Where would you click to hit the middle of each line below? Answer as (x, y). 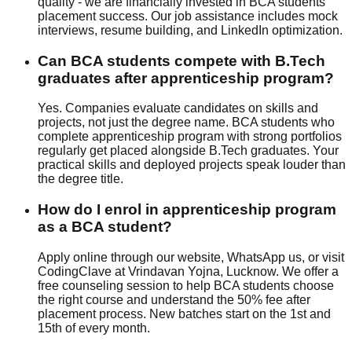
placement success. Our (106, 16)
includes (281, 16)
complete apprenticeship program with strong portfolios (190, 137)
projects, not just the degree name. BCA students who (186, 123)
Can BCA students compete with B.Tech (181, 60)
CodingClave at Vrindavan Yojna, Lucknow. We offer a (188, 271)
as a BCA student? (105, 226)
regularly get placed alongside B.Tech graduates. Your (188, 151)
